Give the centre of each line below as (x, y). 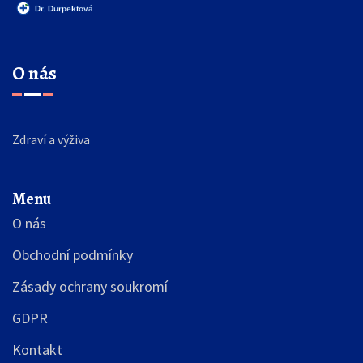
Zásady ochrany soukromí (90, 287)
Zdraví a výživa (51, 140)
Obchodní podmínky (73, 255)
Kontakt (37, 350)
